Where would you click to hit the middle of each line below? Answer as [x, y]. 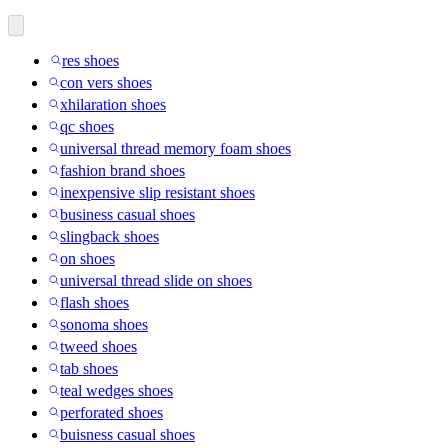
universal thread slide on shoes [156, 280]
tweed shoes [98, 346]
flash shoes [94, 302]
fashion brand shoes [122, 170]
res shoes [90, 60]
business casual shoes [127, 214]
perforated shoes [111, 412]
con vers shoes [106, 82]
